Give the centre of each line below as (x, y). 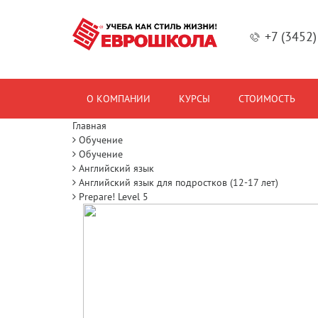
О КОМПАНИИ (119, 99)
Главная (89, 126)
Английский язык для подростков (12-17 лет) (179, 183)
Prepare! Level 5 (114, 197)
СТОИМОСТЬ (267, 99)
